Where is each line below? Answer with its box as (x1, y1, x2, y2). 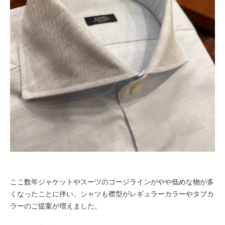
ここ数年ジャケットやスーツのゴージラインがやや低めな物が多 (10, 178, 214, 186)
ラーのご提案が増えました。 (10, 202, 101, 210)
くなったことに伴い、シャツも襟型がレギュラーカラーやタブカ (10, 190, 214, 198)
